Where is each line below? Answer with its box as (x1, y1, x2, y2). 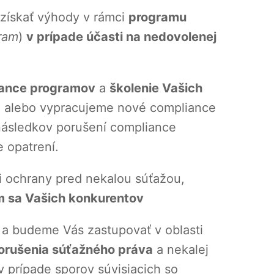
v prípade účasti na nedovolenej (26, 29, 217, 45)
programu (128, 10, 187, 25)
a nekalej (153, 242, 209, 257)
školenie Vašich (109, 81, 202, 96)
